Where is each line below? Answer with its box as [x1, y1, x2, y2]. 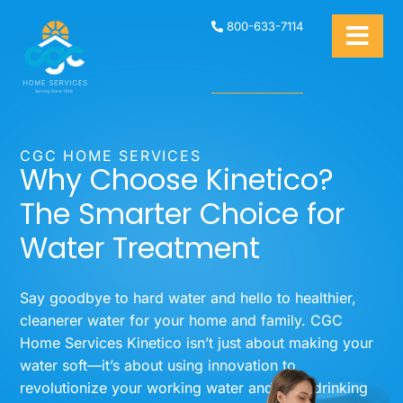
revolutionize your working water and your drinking [20, 379, 369, 397]
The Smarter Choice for [20, 193, 345, 234]
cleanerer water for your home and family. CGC [20, 311, 344, 329]
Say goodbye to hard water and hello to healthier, [20, 289, 357, 307]
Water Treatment [20, 228, 261, 268]
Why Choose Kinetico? [20, 159, 335, 200]
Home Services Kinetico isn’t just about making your [20, 334, 374, 352]
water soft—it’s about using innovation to [20, 356, 297, 374]
